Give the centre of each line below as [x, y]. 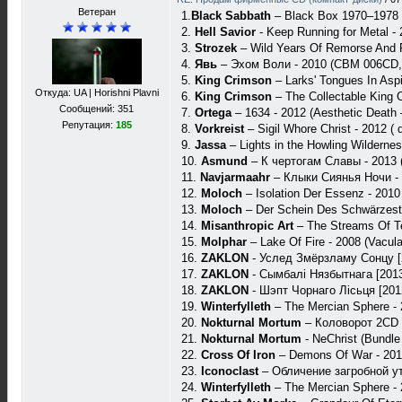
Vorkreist [219, 129]
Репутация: [88, 125]
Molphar [224, 242]
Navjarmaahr [237, 177]
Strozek [216, 48]
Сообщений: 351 [96, 109]
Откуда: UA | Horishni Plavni [96, 92]
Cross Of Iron [238, 355]
